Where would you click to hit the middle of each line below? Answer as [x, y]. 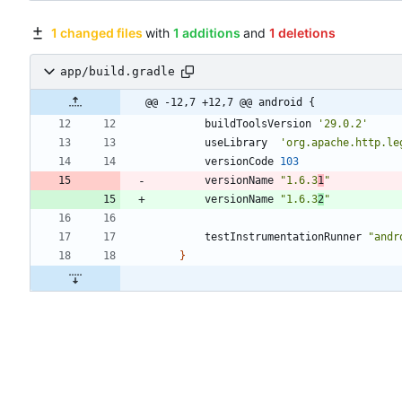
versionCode [239, 161]
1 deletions [302, 32]
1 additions [206, 32]
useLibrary [236, 142]
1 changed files [96, 32]
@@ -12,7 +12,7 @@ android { [230, 102]
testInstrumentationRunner [283, 236]
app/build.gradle [118, 72]
